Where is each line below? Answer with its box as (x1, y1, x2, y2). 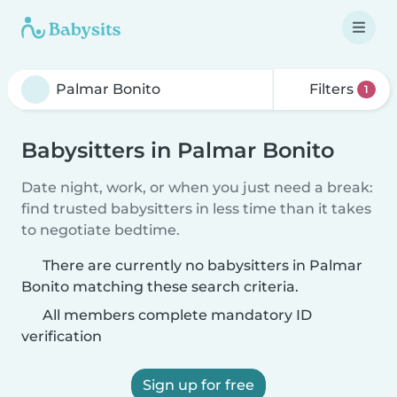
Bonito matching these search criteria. (21, 278, 299, 295)
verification (21, 328, 102, 345)
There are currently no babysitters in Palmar (43, 257, 362, 274)
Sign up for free (143, 377, 254, 393)
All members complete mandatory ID (39, 307, 312, 323)
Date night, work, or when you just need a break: (21, 179, 373, 196)
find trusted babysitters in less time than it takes (21, 200, 371, 217)
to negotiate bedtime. (21, 222, 180, 238)
